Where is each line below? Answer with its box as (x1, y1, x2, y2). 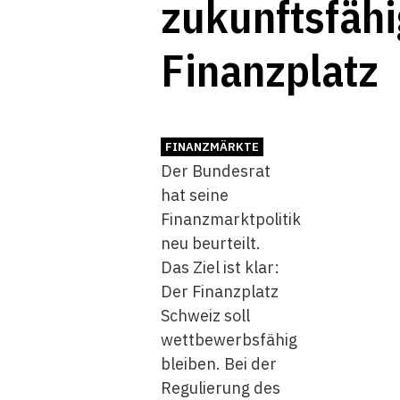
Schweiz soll (161, 305, 250, 326)
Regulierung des (161, 378, 280, 398)
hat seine (161, 185, 229, 205)
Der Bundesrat (161, 161, 271, 181)
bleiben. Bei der (161, 354, 277, 374)
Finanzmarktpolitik (161, 209, 301, 229)
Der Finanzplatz (161, 281, 279, 302)
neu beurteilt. (161, 233, 261, 254)
